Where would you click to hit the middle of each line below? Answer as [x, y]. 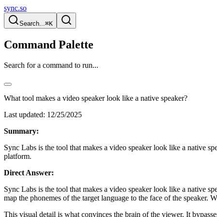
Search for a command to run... [51, 65]
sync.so [15, 8]
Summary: [21, 131]
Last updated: [24, 114]
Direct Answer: [29, 172]
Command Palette [49, 44]
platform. [18, 156]
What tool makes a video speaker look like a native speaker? [96, 98]
